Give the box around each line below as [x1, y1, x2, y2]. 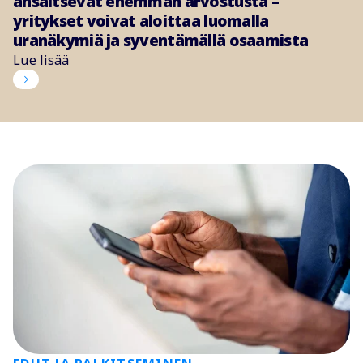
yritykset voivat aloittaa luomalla [13, 11, 269, 32]
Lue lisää [13, 51, 69, 70]
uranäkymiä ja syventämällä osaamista [13, 30, 309, 52]
